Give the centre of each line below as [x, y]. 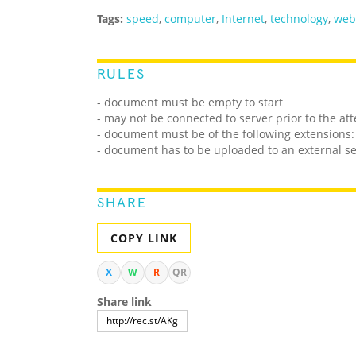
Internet [243, 19]
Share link [124, 302]
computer [190, 19]
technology [299, 19]
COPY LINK [144, 238]
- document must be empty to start [190, 103]
